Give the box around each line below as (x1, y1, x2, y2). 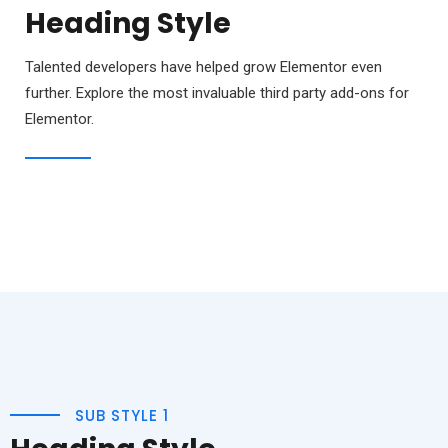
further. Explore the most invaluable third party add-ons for (25, 84, 409, 103)
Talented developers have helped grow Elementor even (25, 58, 382, 77)
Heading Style (25, 4, 231, 44)
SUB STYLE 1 (75, 405, 169, 427)
